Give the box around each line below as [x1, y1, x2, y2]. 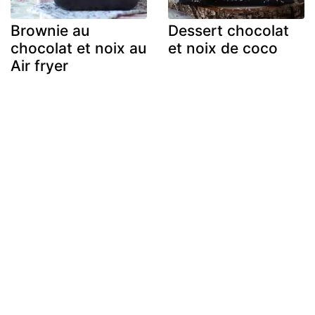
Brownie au [11, 21, 89, 39]
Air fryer [11, 56, 68, 75]
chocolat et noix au [11, 39, 146, 57]
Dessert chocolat [168, 21, 289, 39]
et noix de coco [168, 39, 278, 57]
